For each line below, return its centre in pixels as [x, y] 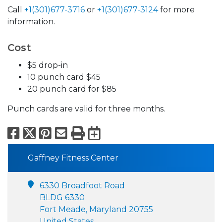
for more [176, 9]
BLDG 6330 [62, 197]
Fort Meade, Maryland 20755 [96, 209]
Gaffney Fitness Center [73, 158]
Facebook [56, 133]
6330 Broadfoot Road [82, 185]
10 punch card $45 [64, 77]
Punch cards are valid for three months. [86, 109]
